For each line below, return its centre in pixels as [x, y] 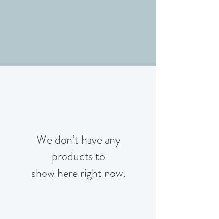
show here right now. [78, 173]
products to [78, 156]
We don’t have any [78, 140]
